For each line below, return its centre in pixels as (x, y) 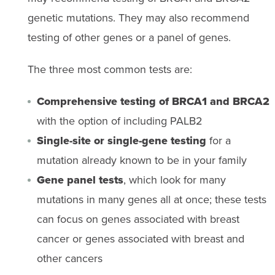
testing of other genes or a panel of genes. (129, 37)
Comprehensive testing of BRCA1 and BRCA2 (153, 101)
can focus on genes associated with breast (138, 219)
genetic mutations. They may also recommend (138, 17)
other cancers (69, 258)
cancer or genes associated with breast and (140, 238)
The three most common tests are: (110, 69)
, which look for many (174, 180)
